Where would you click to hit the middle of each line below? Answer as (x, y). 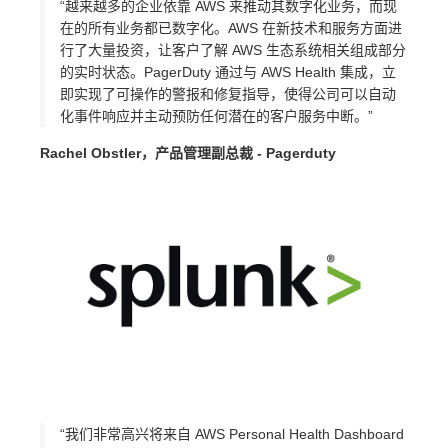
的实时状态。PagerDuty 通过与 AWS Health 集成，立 (228, 71)
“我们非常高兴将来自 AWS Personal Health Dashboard (232, 433)
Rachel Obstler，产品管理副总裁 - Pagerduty (188, 152)
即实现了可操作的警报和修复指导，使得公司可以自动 (228, 93)
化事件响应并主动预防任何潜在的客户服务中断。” (216, 115)
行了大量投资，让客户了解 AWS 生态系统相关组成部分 (233, 49)
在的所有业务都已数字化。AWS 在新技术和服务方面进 (231, 27)
